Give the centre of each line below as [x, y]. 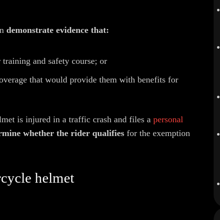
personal [168, 119]
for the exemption [157, 133]
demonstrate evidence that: [58, 30]
